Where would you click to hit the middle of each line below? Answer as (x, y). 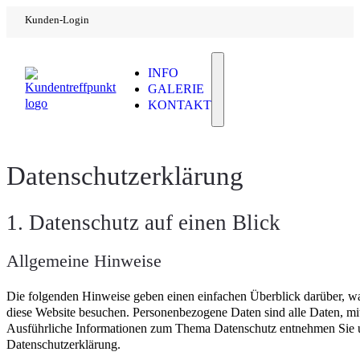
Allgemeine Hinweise (84, 260)
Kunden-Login (57, 19)
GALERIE (176, 89)
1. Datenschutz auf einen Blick (143, 222)
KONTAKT (180, 105)
